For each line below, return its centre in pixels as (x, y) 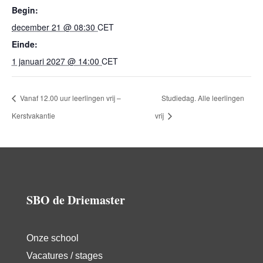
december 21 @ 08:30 (55, 27)
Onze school (52, 238)
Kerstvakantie (33, 115)
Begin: (25, 10)
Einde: (25, 44)
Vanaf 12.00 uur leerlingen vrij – (70, 97)
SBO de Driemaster (75, 200)
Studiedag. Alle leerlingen (203, 97)
